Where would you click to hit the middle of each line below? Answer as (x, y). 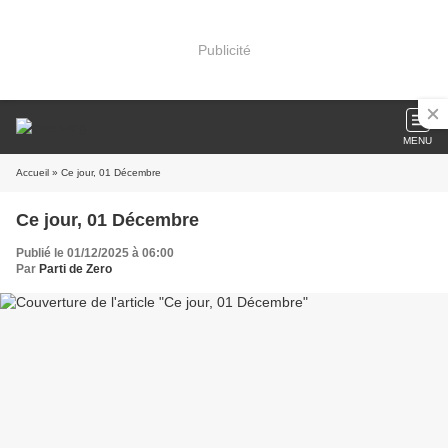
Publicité (224, 49)
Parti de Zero (75, 269)
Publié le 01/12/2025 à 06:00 (95, 253)
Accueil (32, 172)
